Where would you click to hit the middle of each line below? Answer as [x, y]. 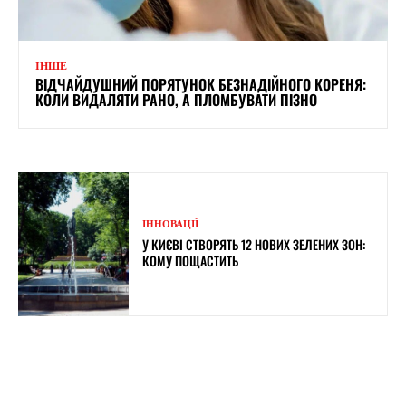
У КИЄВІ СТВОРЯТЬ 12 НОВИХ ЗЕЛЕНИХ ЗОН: [254, 244]
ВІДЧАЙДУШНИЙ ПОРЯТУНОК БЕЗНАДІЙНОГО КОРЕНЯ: [201, 84]
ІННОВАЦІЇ [171, 223]
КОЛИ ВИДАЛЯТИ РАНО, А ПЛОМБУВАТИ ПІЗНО [176, 99]
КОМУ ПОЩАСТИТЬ [191, 260]
